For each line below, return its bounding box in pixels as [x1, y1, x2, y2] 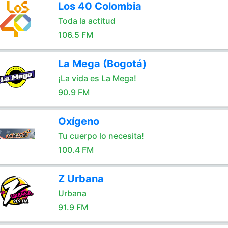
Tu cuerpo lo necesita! [58, 131, 144, 141]
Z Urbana [58, 173, 104, 185]
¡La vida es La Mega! [58, 73, 136, 83]
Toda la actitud [58, 16, 116, 26]
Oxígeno [58, 115, 99, 127]
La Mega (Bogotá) [58, 58, 147, 70]
